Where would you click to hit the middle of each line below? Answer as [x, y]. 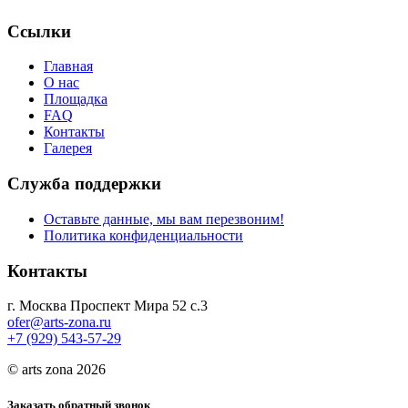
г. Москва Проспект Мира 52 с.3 [107, 306]
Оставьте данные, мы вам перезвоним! [164, 219]
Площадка [76, 99]
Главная [68, 66]
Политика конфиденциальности [143, 235]
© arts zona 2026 [56, 370]
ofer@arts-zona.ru [59, 322]
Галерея [68, 148]
